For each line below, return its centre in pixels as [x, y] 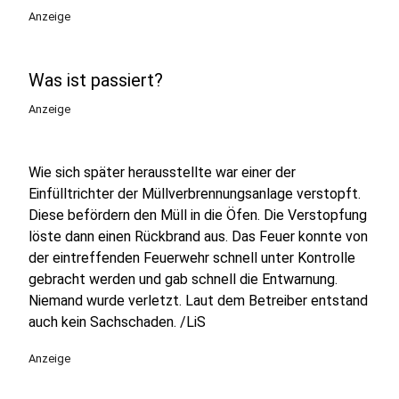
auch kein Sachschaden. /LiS [117, 322]
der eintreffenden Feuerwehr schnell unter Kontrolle [192, 258]
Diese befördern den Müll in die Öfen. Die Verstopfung [198, 215]
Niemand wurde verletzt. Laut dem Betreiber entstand [198, 301]
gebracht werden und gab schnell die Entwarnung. [183, 279]
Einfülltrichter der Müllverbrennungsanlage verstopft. [195, 194]
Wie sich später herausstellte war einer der [162, 172]
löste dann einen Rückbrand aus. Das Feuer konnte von [198, 236]
